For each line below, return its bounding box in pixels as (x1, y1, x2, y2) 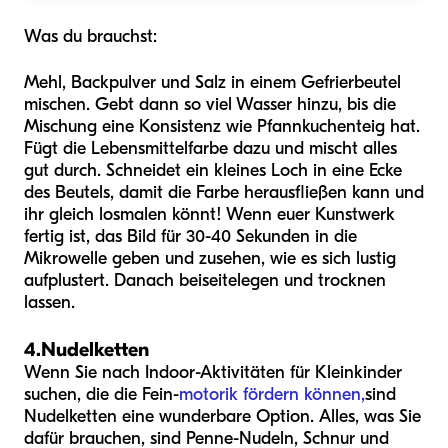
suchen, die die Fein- (24, 383, 179, 405)
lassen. (24, 291, 75, 313)
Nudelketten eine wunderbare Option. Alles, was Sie (24, 405, 421, 427)
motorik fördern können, (179, 383, 365, 405)
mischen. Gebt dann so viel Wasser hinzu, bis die (24, 93, 396, 115)
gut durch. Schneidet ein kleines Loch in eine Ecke (24, 159, 402, 181)
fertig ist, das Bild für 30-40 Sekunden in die (24, 225, 357, 247)
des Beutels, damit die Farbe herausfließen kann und (24, 181, 424, 203)
